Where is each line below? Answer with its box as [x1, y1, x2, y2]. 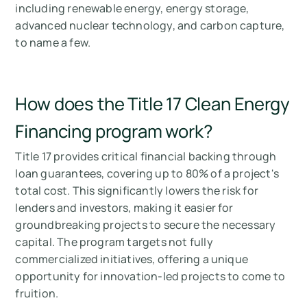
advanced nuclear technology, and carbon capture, [15, 18, 285, 34]
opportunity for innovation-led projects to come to [15, 269, 286, 284]
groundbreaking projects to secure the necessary [15, 217, 276, 233]
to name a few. [15, 35, 91, 51]
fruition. [15, 286, 59, 302]
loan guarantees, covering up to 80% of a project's [15, 166, 280, 182]
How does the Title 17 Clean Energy [15, 92, 290, 116]
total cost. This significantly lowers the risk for [15, 183, 259, 199]
